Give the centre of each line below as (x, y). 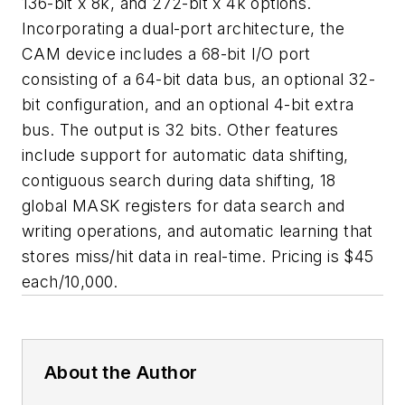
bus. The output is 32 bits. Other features (180, 130)
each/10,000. (70, 282)
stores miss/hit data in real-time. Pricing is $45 (198, 256)
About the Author (121, 372)
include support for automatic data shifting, (185, 155)
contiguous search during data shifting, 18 (179, 180)
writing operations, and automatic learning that (198, 231)
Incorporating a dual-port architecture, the (184, 28)
